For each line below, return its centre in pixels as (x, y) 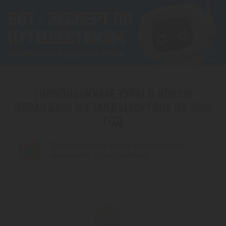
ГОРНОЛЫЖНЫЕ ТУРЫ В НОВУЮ (113, 94)
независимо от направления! (99, 155)
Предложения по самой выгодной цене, (118, 146)
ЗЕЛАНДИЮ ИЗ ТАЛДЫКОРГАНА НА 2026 (113, 107)
